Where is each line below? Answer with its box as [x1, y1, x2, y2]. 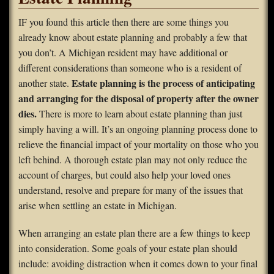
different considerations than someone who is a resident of [18, 61, 242, 75]
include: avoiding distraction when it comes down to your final [18, 257, 257, 270]
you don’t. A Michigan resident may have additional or [18, 46, 228, 59]
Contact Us [9, 43, 51, 55]
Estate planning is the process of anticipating [72, 76, 255, 91]
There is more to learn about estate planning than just [37, 107, 242, 120]
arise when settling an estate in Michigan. [18, 199, 177, 212]
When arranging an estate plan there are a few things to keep [18, 226, 250, 240]
